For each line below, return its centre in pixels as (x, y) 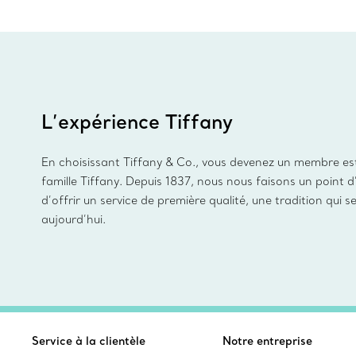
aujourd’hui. (74, 220)
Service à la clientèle (89, 341)
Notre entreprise (267, 341)
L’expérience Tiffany (137, 122)
